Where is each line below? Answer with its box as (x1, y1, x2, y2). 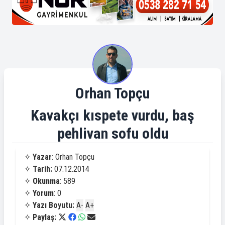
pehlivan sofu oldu (57, 125, 168, 142)
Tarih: (33, 164, 52, 174)
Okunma (33, 176, 60, 186)
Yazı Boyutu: (33, 200, 74, 210)
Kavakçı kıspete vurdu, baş (31, 106, 194, 124)
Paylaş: (33, 212, 58, 222)
